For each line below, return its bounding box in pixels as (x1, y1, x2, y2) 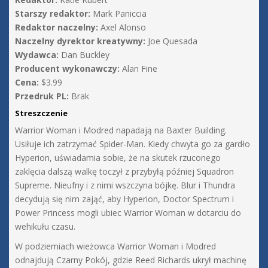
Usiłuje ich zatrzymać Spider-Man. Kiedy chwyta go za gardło (15, 138, 250, 150)
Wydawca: (15, 49, 59, 61)
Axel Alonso (98, 22, 146, 33)
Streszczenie (15, 108, 68, 119)
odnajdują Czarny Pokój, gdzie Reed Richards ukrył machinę (15, 254, 246, 266)
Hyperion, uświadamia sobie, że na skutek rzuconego (15, 152, 221, 164)
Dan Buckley (59, 49, 109, 61)
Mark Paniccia (90, 8, 147, 20)
